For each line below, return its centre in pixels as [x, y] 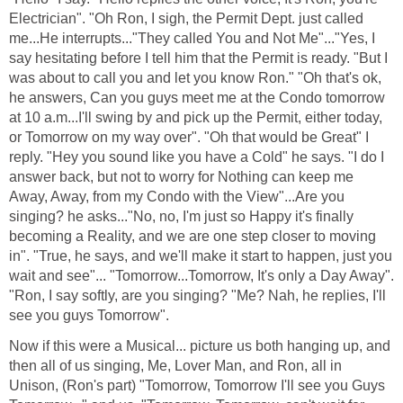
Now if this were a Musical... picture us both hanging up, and [200, 345]
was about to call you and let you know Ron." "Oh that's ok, [195, 77]
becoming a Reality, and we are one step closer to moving [193, 236]
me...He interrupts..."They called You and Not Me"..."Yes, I [192, 38]
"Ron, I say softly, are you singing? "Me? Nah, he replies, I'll [197, 295]
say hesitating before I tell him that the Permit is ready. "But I [198, 58]
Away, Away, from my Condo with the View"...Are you [177, 196]
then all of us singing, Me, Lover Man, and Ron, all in [175, 365]
